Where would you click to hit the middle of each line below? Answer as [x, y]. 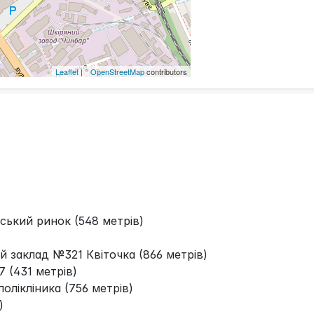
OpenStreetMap [118, 71]
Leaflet [67, 71]
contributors [166, 71]
